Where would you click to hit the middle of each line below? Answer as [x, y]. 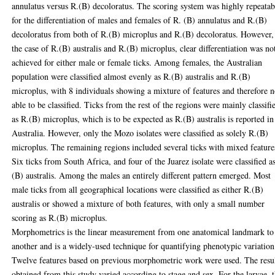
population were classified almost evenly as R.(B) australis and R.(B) [131, 76]
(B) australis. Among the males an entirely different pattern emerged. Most [141, 175]
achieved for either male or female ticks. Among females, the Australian [137, 62]
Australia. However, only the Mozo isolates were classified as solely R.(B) [140, 133]
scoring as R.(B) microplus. [60, 217]
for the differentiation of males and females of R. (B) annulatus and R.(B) [140, 20]
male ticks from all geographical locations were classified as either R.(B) [138, 189]
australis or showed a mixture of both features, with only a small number [138, 203]
